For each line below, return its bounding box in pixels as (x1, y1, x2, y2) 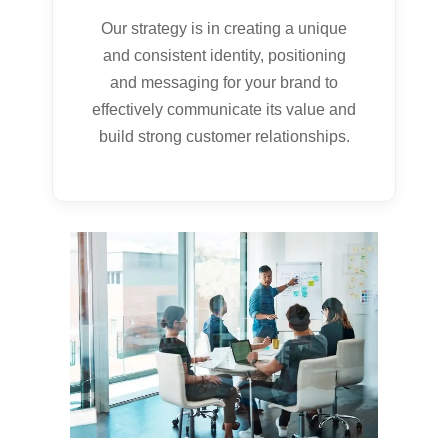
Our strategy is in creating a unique (101, 19, 347, 37)
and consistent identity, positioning (102, 46, 346, 64)
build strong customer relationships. (98, 127, 350, 145)
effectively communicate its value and (92, 100, 356, 118)
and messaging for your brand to (110, 73, 338, 91)
